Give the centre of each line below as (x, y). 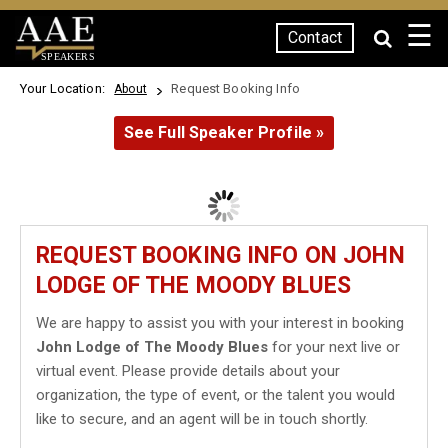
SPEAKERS (67, 56)
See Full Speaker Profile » (224, 132)
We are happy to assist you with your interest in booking (220, 323)
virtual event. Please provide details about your (188, 371)
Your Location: (66, 88)
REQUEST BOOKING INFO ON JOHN (220, 255)
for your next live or (334, 347)
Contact (315, 37)
